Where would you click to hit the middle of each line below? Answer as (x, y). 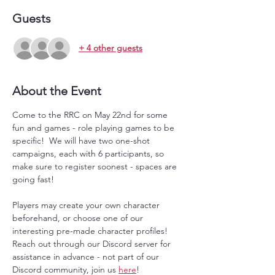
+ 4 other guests (110, 48)
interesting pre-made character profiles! (92, 230)
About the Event (57, 91)
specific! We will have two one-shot (82, 140)
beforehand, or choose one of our (79, 218)
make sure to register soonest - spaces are (96, 166)
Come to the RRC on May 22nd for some (91, 114)
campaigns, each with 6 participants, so (89, 153)
